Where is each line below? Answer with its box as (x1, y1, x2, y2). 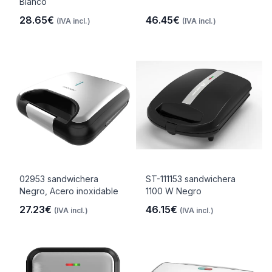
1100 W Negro (146, 186, 202, 196)
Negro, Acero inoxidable (19, 186, 118, 196)
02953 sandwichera (19, 174, 98, 184)
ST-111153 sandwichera (146, 174, 236, 184)
